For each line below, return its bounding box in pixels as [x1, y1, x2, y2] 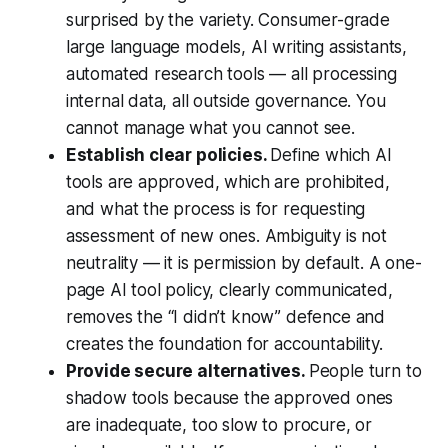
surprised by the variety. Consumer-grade [65, 10, 390, 31]
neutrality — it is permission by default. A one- [65, 253, 422, 274]
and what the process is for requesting [65, 199, 366, 220]
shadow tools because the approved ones [65, 388, 394, 409]
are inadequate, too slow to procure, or [65, 415, 373, 436]
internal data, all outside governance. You [65, 91, 386, 112]
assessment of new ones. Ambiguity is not [65, 226, 387, 247]
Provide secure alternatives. [65, 361, 309, 382]
